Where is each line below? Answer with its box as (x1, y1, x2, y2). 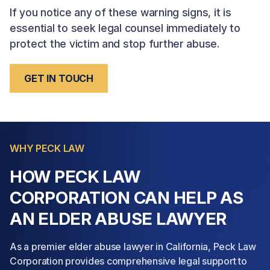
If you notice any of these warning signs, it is (10, 5, 231, 19)
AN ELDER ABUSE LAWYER (10, 208, 227, 229)
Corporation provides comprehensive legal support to (10, 254, 247, 267)
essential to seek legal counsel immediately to (10, 21, 240, 34)
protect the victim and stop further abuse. (10, 37, 219, 50)
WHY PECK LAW (10, 142, 85, 154)
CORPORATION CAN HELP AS (10, 187, 243, 208)
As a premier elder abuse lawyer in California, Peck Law (10, 240, 256, 253)
